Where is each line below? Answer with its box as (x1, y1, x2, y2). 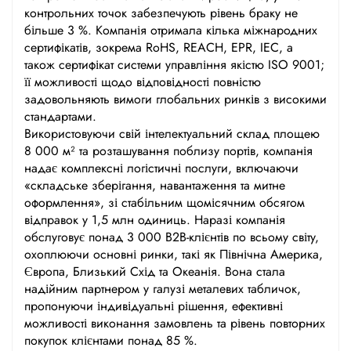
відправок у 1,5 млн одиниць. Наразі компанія (24, 210, 285, 229)
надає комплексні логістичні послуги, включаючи (24, 158, 299, 177)
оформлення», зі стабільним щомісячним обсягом (24, 193, 305, 212)
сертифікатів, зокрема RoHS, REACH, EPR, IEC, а (24, 38, 293, 56)
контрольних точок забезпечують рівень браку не (24, 3, 298, 22)
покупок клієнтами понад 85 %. (24, 331, 197, 349)
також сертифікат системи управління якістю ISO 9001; (24, 55, 324, 74)
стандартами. (24, 107, 96, 125)
